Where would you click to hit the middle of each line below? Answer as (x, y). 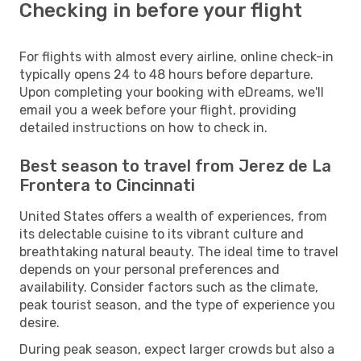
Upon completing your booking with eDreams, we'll (172, 92)
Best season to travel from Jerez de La (175, 166)
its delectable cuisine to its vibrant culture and (162, 234)
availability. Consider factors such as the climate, (169, 287)
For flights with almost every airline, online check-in (176, 56)
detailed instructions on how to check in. (143, 127)
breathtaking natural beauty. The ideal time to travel (179, 251)
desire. (39, 322)
